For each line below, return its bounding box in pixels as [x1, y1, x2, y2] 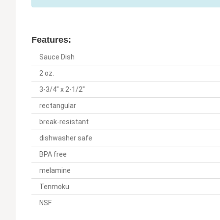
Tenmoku [39, 183, 69, 191]
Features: [31, 35, 71, 45]
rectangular [39, 102, 76, 110]
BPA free [39, 150, 67, 159]
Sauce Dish [39, 53, 75, 61]
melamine [39, 166, 71, 175]
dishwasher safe [39, 134, 92, 142]
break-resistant [39, 118, 89, 126]
